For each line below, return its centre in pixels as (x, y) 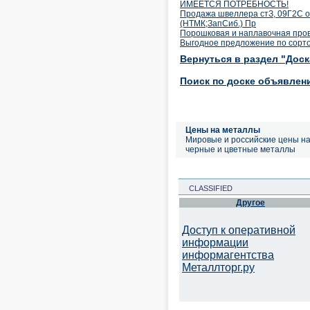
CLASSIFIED (207, 188)
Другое (250, 203)
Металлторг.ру (218, 267)
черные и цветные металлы (240, 149)
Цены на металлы (223, 130)
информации (215, 243)
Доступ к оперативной (239, 230)
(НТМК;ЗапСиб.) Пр (218, 23)
